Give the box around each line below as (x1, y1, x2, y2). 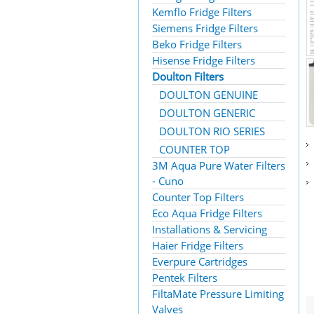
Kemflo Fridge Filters (152, 5, 252, 19)
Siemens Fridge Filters (152, 21, 258, 35)
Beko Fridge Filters (152, 37, 242, 51)
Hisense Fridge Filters (152, 53, 255, 67)
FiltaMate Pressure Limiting (152, 287, 284, 301)
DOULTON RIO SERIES (159, 124, 265, 138)
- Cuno (152, 174, 184, 188)
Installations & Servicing (152, 222, 267, 236)
